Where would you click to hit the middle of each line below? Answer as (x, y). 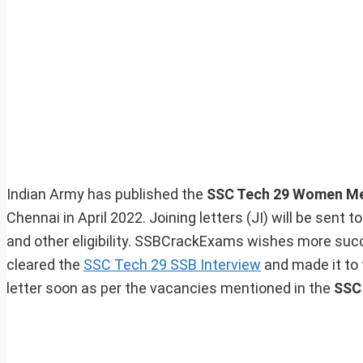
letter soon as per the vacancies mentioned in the (170, 288)
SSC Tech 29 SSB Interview (172, 265)
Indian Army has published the (107, 194)
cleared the (45, 265)
